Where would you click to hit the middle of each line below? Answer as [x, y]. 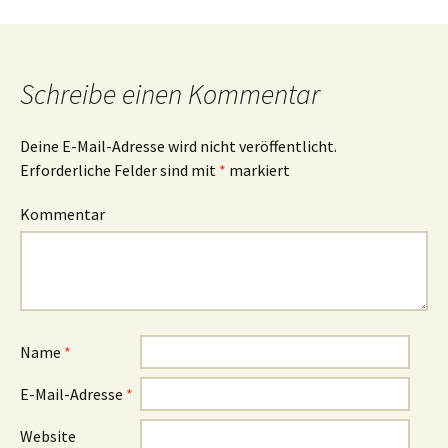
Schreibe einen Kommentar [170, 94]
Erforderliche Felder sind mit [119, 170]
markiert [258, 170]
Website [48, 436]
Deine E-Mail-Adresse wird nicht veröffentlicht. [178, 146]
